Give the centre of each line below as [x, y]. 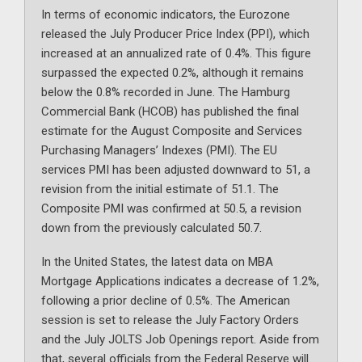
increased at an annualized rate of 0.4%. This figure [176, 53]
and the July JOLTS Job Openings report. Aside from [180, 339]
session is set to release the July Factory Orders [170, 320]
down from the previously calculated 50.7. [152, 228]
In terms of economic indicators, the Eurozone [166, 15]
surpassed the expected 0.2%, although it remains [173, 73]
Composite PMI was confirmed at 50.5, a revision [171, 208]
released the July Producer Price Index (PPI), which [175, 34]
